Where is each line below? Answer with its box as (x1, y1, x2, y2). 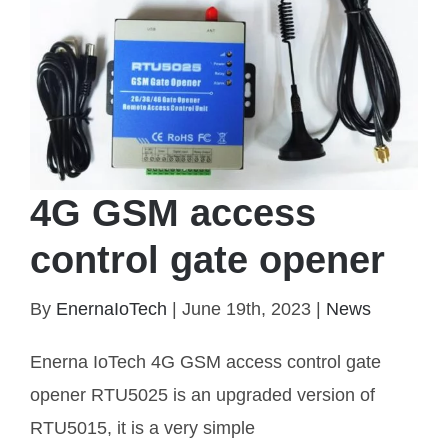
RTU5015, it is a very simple (30, 418, 255, 439)
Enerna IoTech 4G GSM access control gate (30, 352, 381, 373)
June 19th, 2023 (182, 299, 311, 320)
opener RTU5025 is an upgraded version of (30, 385, 375, 406)
